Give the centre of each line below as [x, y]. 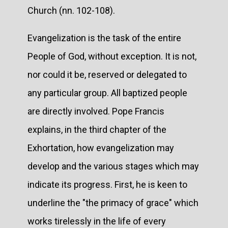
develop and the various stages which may [113, 166]
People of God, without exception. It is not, [112, 56]
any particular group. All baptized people [107, 93]
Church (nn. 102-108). [71, 10]
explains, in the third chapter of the [97, 129]
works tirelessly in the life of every [97, 221]
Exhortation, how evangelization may [101, 148]
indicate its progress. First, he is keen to [107, 184]
